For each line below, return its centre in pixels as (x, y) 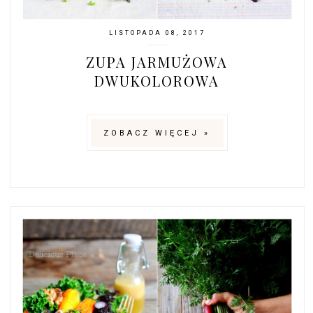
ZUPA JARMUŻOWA (157, 62)
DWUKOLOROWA (157, 81)
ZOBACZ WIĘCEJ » (157, 133)
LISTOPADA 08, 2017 (157, 33)
